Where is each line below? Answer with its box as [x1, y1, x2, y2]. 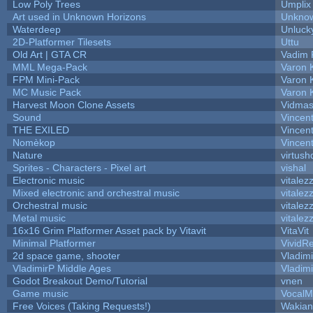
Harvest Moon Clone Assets [12, 99, 135, 110]
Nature [12, 149, 43, 161]
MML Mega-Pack [12, 61, 87, 73]
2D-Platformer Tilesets [12, 36, 111, 48]
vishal [280, 161, 306, 173]
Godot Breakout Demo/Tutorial [12, 275, 147, 286]
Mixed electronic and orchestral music [12, 187, 180, 198]
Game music [12, 287, 68, 299]
